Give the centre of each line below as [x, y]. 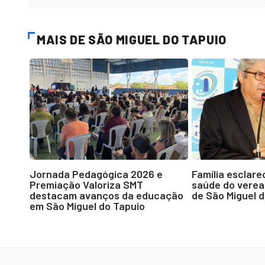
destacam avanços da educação [106, 195]
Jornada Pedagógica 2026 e [96, 174]
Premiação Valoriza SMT [86, 184]
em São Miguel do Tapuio [87, 206]
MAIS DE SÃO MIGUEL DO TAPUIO [132, 39]
